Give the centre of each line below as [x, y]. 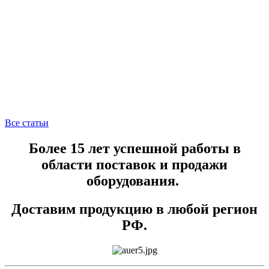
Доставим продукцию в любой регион [134, 209]
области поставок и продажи [134, 164]
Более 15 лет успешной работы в [134, 148]
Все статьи [27, 122]
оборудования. [134, 180]
